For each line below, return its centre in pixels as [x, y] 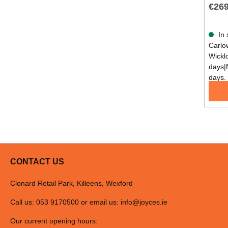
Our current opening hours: [54, 221]
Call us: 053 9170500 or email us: [65, 202]
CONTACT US [37, 162]
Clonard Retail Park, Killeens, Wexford [72, 183]
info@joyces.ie [144, 202]
